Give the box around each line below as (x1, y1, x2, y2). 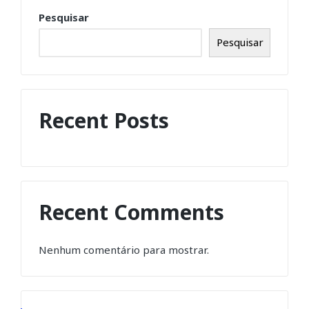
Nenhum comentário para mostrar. (39, 242, 209, 257)
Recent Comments (39, 198, 224, 227)
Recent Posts (39, 106, 169, 134)
